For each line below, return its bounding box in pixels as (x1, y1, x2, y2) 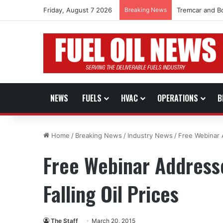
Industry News (127, 131, 173, 139)
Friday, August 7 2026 (43, 6, 112, 14)
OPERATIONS (157, 92, 198, 104)
